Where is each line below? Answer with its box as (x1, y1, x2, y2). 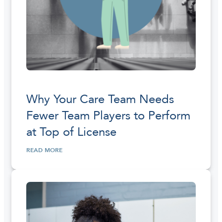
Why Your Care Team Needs (26, 91, 174, 108)
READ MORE (26, 146, 62, 154)
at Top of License (26, 123, 116, 140)
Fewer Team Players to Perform (26, 107, 190, 124)
